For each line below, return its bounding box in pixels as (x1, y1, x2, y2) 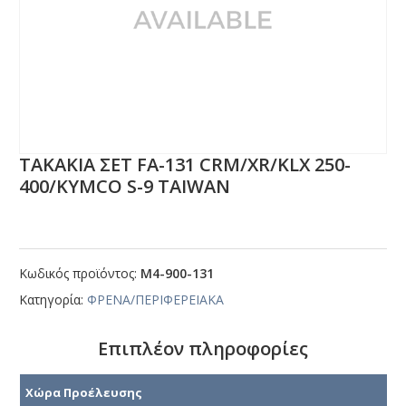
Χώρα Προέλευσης (25, 383, 142, 401)
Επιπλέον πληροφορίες (98, 336, 308, 362)
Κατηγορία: (19, 291, 88, 309)
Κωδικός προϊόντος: (19, 265, 141, 283)
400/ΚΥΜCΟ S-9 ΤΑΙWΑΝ (19, 174, 231, 199)
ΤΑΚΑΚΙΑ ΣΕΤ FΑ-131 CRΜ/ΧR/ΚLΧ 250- (19, 152, 352, 178)
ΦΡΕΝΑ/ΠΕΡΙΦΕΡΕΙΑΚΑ (87, 291, 225, 309)
